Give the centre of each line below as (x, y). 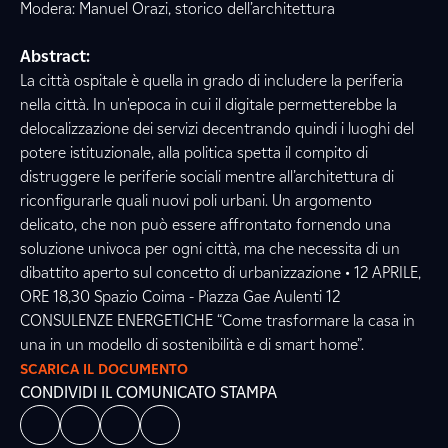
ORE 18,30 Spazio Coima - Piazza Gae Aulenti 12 (180, 296)
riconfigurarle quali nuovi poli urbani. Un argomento (196, 200)
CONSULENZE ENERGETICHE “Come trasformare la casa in (217, 320)
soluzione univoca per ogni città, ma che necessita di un (210, 248)
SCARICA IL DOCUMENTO (104, 369)
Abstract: (55, 56)
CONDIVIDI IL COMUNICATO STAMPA (148, 392)
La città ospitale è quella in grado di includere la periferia (211, 80)
